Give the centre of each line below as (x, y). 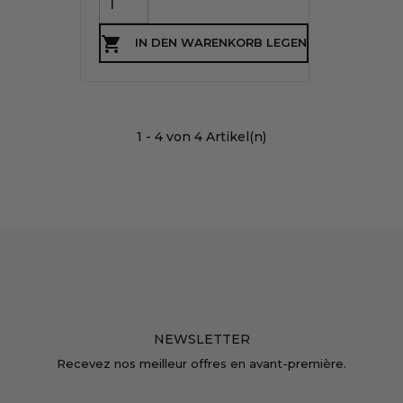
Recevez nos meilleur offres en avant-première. (201, 363)
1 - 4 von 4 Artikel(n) (201, 137)
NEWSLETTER (201, 339)
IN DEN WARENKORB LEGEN (221, 43)
